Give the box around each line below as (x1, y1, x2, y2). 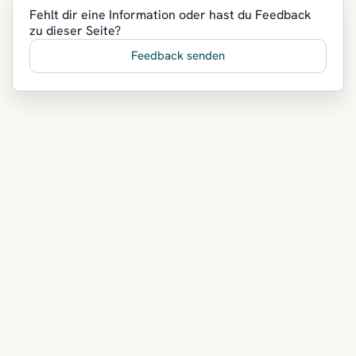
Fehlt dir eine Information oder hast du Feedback (29, 6, 312, 24)
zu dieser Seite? (29, 22, 122, 40)
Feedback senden (131, 48, 225, 64)
